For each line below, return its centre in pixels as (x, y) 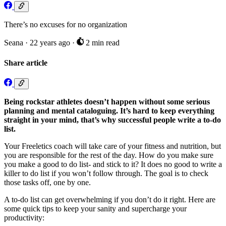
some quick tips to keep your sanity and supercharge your (95, 209)
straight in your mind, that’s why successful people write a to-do (112, 120)
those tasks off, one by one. (47, 183)
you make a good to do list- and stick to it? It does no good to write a (113, 164)
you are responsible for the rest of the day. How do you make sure (109, 155)
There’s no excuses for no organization (66, 25)
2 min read (101, 43)
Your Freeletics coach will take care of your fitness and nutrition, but (112, 146)
